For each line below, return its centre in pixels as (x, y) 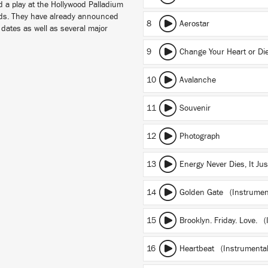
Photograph (200, 136)
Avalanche (198, 80)
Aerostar (194, 24)
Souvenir (195, 108)
